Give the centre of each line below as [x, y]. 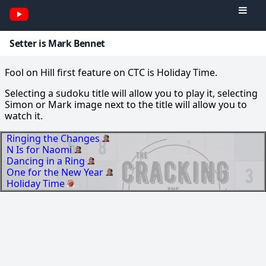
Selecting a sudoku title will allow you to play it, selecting [131, 94]
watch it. [24, 116]
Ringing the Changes [54, 139]
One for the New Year [56, 172]
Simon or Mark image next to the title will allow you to [126, 105]
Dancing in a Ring [47, 161]
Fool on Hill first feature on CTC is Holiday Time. [111, 73]
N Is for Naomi [40, 150]
